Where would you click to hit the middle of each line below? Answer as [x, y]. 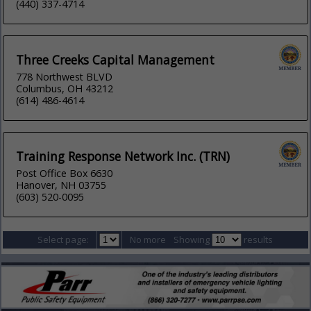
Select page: [64, 240]
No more [148, 240]
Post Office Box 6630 [65, 174]
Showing [193, 240]
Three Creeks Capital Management [116, 60]
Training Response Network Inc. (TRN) [123, 157]
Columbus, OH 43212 [65, 89]
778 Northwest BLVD [65, 77]
